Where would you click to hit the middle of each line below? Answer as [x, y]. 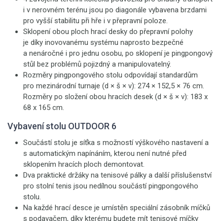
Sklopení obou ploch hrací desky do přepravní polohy [108, 32]
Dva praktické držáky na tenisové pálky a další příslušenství [117, 175]
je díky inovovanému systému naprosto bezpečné [103, 42]
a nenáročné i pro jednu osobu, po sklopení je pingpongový [118, 53]
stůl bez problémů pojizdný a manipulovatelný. [97, 64]
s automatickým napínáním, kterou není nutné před [105, 153]
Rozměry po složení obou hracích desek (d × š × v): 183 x [115, 97]
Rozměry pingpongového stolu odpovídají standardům [110, 75]
